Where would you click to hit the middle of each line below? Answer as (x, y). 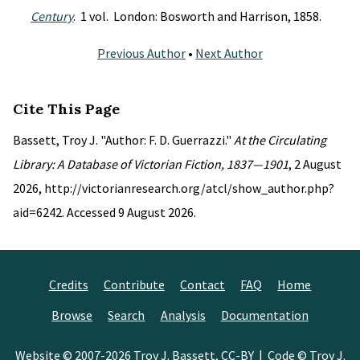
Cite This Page (66, 109)
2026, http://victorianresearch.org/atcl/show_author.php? (174, 188)
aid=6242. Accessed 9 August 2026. (104, 212)
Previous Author (141, 53)
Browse (72, 315)
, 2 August (315, 164)
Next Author (229, 53)
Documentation (264, 315)
